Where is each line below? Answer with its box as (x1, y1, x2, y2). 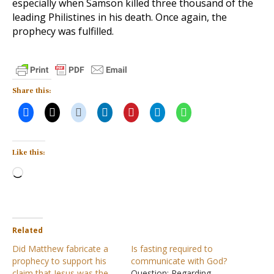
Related (12, 225, 43, 235)
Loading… (23, 164, 67, 177)
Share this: (12, 86, 51, 95)
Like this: (12, 148, 45, 157)
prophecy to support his (12, 255, 106, 267)
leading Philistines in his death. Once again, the (12, 10, 227, 24)
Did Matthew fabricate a (12, 243, 108, 254)
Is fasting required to (131, 243, 213, 254)
